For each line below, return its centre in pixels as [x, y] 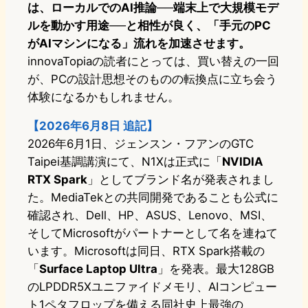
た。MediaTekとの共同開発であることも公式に [153, 198]
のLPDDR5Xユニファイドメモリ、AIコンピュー [152, 287]
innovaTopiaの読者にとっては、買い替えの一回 [153, 62]
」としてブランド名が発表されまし [181, 180]
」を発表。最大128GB [216, 269]
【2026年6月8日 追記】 [93, 126]
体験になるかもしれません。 [103, 97]
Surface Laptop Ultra [98, 269]
